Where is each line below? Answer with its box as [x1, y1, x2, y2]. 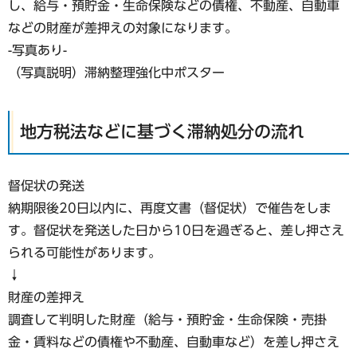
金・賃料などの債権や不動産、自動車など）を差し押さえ [8, 335, 339, 348]
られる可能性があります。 [8, 245, 161, 259]
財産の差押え [8, 290, 84, 304]
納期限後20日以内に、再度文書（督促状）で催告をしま [8, 201, 331, 214]
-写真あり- [8, 43, 67, 57]
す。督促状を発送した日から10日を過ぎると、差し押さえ [8, 223, 344, 237]
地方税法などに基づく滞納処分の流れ [20, 123, 304, 140]
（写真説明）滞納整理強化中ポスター [8, 65, 225, 79]
